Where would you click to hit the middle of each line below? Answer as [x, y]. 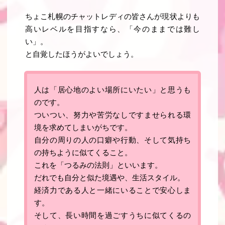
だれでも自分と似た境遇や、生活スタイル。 [109, 178]
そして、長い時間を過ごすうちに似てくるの [113, 215]
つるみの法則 [87, 165]
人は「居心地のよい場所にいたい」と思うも [113, 90]
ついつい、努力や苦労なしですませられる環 [113, 115]
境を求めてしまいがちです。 [83, 127]
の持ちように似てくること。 [83, 152]
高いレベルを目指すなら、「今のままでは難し [113, 29]
